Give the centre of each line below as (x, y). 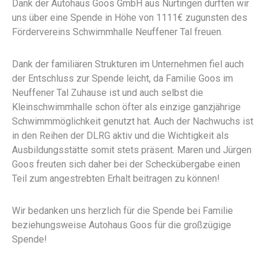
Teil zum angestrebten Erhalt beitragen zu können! (116, 179)
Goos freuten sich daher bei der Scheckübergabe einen (126, 164)
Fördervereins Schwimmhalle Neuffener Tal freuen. (117, 32)
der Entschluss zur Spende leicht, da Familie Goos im (122, 79)
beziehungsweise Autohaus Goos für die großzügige (122, 225)
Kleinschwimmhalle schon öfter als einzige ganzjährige (126, 107)
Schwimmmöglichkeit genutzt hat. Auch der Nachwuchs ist (133, 122)
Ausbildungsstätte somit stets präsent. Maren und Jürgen (132, 150)
